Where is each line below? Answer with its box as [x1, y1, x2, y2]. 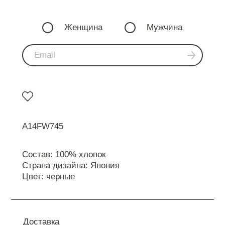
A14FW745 [22, 122, 63, 131]
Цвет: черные [22, 172, 75, 181]
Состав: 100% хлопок [22, 150, 105, 159]
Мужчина [147, 22, 183, 32]
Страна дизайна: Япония [22, 161, 120, 170]
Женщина [64, 22, 103, 32]
